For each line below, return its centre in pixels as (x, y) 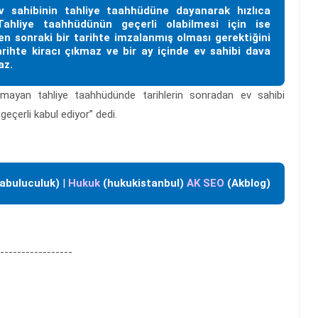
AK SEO (205, 183)
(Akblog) (247, 183)
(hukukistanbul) (142, 183)
